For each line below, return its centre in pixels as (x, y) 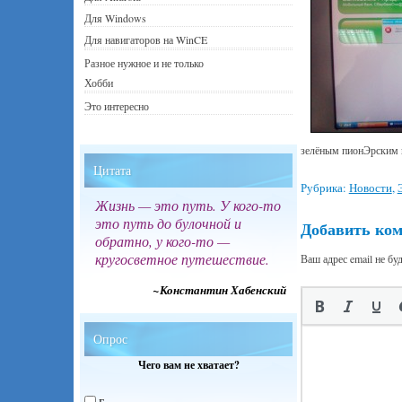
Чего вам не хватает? (188, 365)
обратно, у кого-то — (162, 241)
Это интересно (117, 106)
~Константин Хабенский (220, 290)
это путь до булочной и (168, 223)
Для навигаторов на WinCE (146, 39)
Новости (370, 187)
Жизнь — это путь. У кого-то (188, 205)
